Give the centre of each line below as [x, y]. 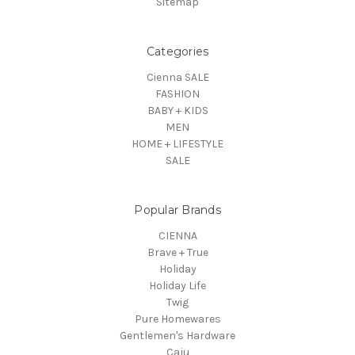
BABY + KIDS [177, 110]
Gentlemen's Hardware [177, 335]
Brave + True [177, 252]
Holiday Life [177, 285]
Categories [177, 51]
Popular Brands [177, 210]
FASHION [177, 94]
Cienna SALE [177, 77]
